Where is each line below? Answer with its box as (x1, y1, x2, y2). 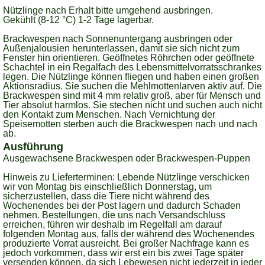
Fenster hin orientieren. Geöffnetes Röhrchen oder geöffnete (3, 53, 254, 63)
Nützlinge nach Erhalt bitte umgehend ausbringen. (3, 5, 213, 15)
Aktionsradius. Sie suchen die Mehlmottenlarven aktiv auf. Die (3, 81, 262, 91)
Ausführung (3, 141, 63, 153)
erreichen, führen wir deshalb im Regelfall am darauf (3, 219, 222, 230)
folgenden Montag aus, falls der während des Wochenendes (3, 229, 254, 239)
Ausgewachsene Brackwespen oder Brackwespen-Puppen (3, 153, 250, 163)
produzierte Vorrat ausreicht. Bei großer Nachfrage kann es (3, 238, 249, 248)
